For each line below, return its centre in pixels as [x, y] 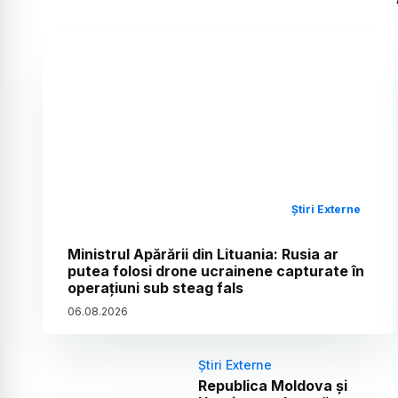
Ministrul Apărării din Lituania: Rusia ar [203, 255]
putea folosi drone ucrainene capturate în [216, 271]
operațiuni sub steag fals [155, 288]
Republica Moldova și [272, 386]
